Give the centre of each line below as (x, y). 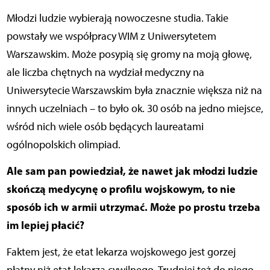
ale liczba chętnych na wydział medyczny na (105, 73)
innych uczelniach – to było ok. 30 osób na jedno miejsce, (135, 109)
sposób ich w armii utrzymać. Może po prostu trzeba (133, 207)
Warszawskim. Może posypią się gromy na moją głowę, (129, 55)
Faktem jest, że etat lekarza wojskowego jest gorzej (121, 252)
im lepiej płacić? (45, 225)
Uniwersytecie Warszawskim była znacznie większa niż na (134, 91)
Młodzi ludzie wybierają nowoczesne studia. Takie (117, 18)
